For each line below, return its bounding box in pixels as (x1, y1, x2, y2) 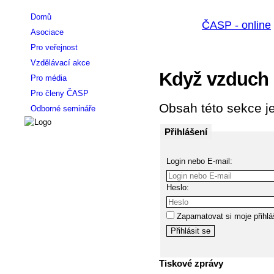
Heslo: (166, 182, 189, 192)
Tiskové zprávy (159, 257, 223, 268)
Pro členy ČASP (31, 89, 89, 98)
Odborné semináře (31, 104, 95, 113)
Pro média (31, 73, 67, 83)
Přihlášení (165, 126, 207, 137)
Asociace (31, 28, 64, 37)
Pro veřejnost (31, 43, 78, 52)
